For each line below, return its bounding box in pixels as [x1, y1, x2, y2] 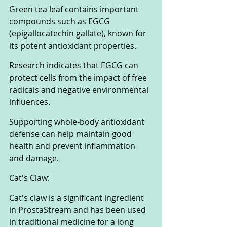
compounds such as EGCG [9, 16, 112, 27]
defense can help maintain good [9, 128, 134, 140]
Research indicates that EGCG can [9, 60, 140, 71]
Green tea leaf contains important [9, 4, 141, 15]
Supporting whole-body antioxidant [9, 116, 146, 128]
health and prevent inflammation [9, 140, 137, 152]
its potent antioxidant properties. [9, 40, 138, 52]
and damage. [9, 153, 59, 164]
